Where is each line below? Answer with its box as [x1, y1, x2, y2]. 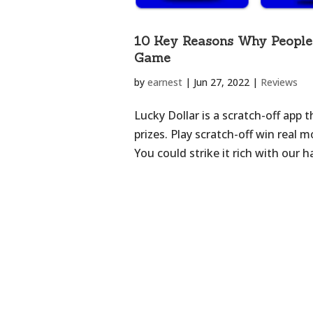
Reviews [261, 75, 298, 89]
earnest [147, 75, 182, 89]
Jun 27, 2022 [194, 75, 249, 89]
